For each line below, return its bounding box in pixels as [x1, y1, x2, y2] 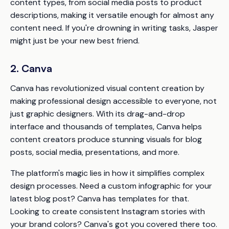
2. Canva [10, 61, 52, 75]
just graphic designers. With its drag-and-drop [10, 108, 185, 119]
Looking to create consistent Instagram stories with [10, 205, 205, 217]
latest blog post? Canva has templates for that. [10, 193, 189, 204]
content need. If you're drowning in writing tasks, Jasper [10, 22, 218, 33]
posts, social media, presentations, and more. [10, 146, 179, 157]
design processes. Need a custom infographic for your [10, 180, 212, 191]
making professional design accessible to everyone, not [10, 95, 217, 106]
